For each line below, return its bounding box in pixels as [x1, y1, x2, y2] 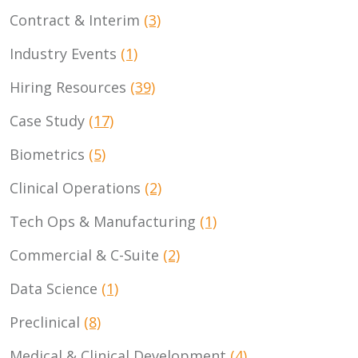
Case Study [10, 110, 89, 130]
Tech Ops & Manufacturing [10, 211, 200, 231]
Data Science [10, 278, 101, 298]
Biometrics [10, 144, 89, 164]
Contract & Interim [10, 10, 144, 30]
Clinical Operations [10, 177, 145, 197]
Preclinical [10, 312, 84, 332]
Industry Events [10, 43, 121, 63]
